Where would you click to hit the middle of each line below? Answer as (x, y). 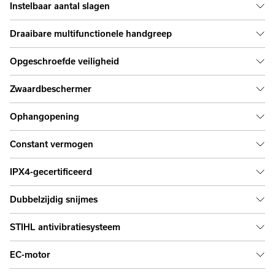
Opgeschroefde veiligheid (64, 61)
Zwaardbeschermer (51, 89)
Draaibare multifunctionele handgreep (91, 34)
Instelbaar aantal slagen (60, 6)
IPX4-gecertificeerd (51, 172)
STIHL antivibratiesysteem (65, 227)
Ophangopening (45, 117)
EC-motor (30, 255)
